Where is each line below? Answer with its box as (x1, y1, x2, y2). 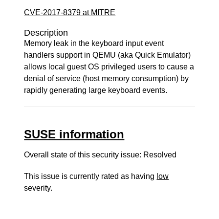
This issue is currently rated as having (24, 172, 157, 180)
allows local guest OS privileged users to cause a (24, 63, 195, 71)
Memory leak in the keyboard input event (24, 39, 164, 47)
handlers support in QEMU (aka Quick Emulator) (24, 51, 191, 59)
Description (24, 28, 68, 38)
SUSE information (24, 128, 125, 141)
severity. (24, 184, 53, 192)
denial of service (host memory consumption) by (24, 74, 189, 83)
